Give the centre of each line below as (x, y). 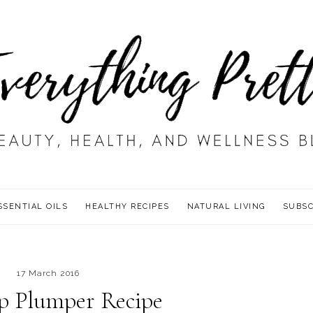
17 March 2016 (48, 273)
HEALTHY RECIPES (128, 206)
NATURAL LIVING (226, 206)
